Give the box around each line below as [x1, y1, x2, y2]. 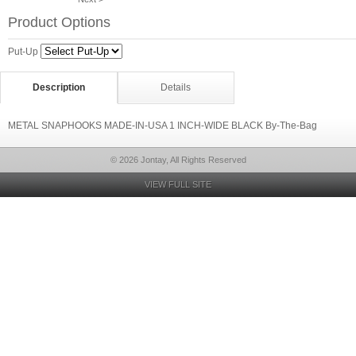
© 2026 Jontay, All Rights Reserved [110, 155, 246, 164]
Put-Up [8, 46, 38, 57]
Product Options [8, 14, 110, 30]
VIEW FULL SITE [145, 180, 211, 189]
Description [32, 82, 85, 93]
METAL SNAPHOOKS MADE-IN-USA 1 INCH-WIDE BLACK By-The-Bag [8, 120, 317, 131]
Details [161, 82, 192, 93]
